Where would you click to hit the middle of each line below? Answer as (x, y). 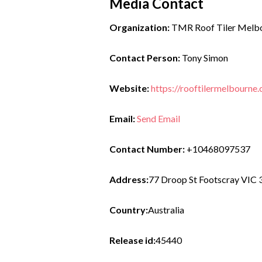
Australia (166, 209)
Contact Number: (147, 149)
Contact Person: (144, 57)
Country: (128, 209)
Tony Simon (204, 57)
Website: (129, 88)
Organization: (139, 27)
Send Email (158, 118)
